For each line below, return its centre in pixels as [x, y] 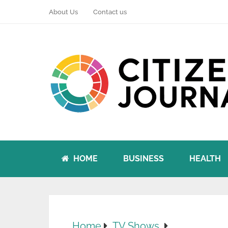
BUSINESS [144, 159]
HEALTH [205, 159]
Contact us [110, 12]
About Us [63, 12]
